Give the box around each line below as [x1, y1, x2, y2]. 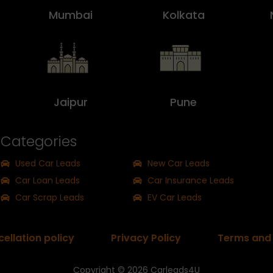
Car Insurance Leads [147, 174, 235, 187]
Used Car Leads [15, 157, 81, 170]
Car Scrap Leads [15, 191, 85, 204]
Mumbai [49, 7, 93, 23]
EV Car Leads [147, 191, 202, 204]
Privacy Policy [110, 231, 181, 246]
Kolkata [162, 7, 205, 23]
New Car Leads [147, 157, 210, 170]
